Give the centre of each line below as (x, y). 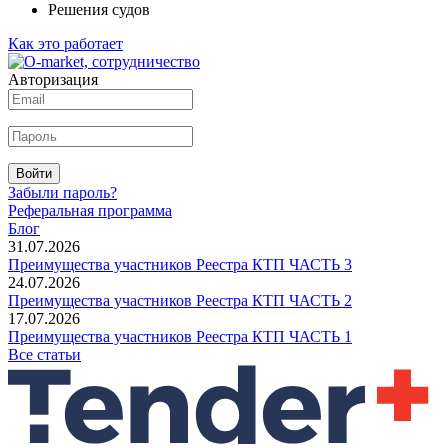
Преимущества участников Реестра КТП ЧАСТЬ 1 (180, 336)
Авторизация (53, 79)
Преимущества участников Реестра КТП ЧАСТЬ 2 (180, 300)
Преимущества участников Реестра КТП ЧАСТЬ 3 (180, 264)
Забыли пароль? (62, 192)
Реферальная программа (90, 210)
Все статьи (44, 354)
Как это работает (65, 43)
